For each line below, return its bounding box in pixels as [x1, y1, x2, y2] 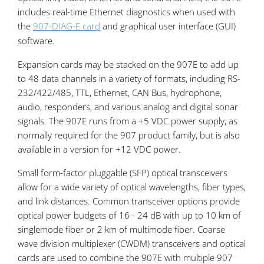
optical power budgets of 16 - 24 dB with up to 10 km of [18, 209, 241, 222]
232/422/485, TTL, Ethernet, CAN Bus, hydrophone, [18, 87, 222, 99]
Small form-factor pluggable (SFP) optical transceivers [18, 167, 227, 179]
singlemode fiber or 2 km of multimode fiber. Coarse [18, 223, 225, 236]
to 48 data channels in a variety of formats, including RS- [18, 72, 240, 85]
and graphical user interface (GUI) [100, 20, 236, 32]
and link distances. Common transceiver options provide [18, 195, 240, 207]
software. [18, 35, 55, 47]
